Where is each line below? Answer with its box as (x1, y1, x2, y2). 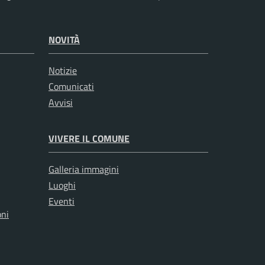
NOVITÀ (49, 33, 80, 47)
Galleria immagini (49, 162, 119, 177)
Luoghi (49, 178, 76, 193)
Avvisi (49, 95, 73, 110)
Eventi (49, 194, 75, 209)
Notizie (49, 63, 77, 78)
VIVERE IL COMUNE (49, 131, 130, 146)
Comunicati (49, 79, 94, 94)
